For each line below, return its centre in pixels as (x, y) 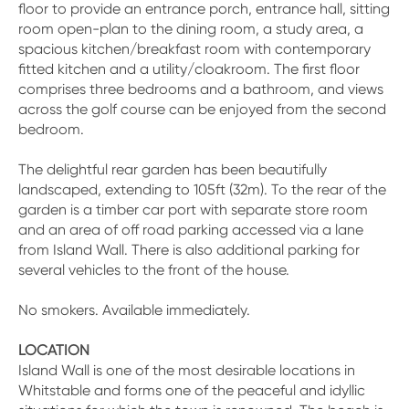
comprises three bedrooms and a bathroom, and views (201, 89)
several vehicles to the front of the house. (154, 270)
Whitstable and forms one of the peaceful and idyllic (192, 390)
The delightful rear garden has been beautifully (173, 169)
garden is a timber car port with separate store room (193, 210)
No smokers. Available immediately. (134, 310)
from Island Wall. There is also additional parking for (189, 250)
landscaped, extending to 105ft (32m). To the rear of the (202, 189)
